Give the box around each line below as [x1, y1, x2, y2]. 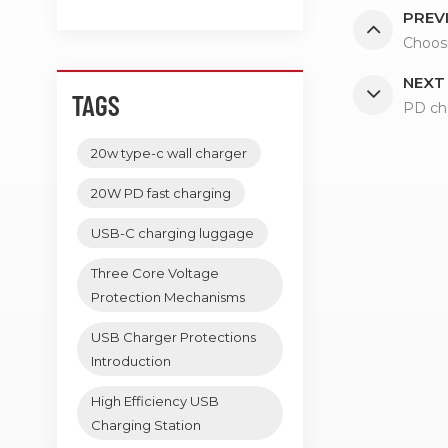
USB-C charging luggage [91, 224, 254, 241]
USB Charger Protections [91, 328, 256, 345]
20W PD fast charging [91, 184, 231, 201]
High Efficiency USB [91, 392, 219, 409]
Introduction [91, 352, 171, 369]
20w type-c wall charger [91, 144, 247, 161]
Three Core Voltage [91, 264, 219, 281]
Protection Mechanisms [91, 288, 245, 305]
